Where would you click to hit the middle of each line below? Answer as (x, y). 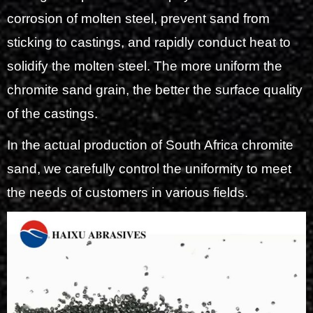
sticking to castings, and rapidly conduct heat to (149, 43)
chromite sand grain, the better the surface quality (155, 90)
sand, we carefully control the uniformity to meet (149, 168)
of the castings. (52, 114)
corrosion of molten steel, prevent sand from (138, 19)
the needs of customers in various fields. (128, 192)
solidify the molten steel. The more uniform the (145, 66)
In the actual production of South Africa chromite (150, 145)
